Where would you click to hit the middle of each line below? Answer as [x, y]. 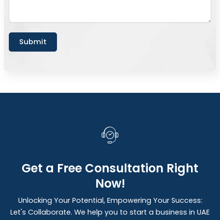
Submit [33, 42]
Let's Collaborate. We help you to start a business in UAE [110, 212]
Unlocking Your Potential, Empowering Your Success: [110, 200]
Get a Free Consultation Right [110, 168]
